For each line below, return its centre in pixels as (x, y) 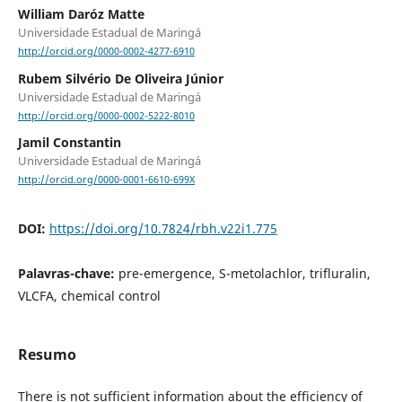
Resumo (47, 355)
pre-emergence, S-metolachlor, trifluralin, (244, 274)
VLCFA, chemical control (89, 296)
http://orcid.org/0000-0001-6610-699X (106, 179)
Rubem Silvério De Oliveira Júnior (120, 78)
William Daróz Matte (81, 14)
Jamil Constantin (69, 142)
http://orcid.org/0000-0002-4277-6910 (106, 52)
